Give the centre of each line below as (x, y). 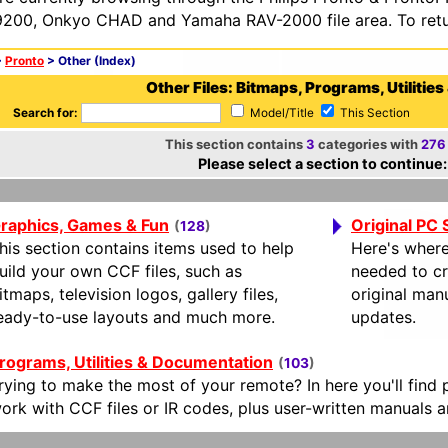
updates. (383, 317)
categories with (367, 144)
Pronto (24, 61)
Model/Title (282, 113)
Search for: (45, 113)
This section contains (235, 144)
